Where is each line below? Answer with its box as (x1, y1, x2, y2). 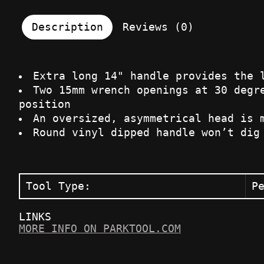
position (19, 98, 71, 111)
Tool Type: (26, 180, 91, 193)
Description (31, 21, 103, 34)
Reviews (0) (122, 21, 194, 34)
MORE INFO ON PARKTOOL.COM (19, 223, 181, 235)
